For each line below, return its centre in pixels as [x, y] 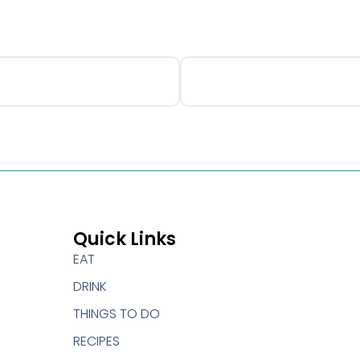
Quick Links [125, 239]
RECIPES [97, 341]
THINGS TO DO [117, 313]
